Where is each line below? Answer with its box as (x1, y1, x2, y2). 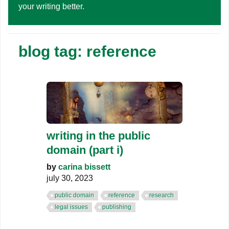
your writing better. (18, 2, 86, 11)
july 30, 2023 (47, 174, 93, 183)
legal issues (55, 203, 88, 211)
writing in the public (47, 129, 150, 143)
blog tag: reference (18, 43, 156, 60)
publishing (102, 203, 131, 211)
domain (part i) (47, 144, 123, 157)
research (149, 192, 174, 199)
